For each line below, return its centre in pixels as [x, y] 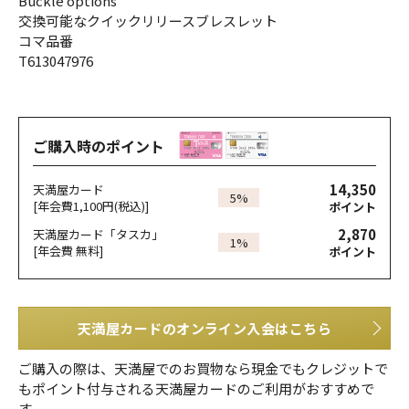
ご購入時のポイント [99, 147]
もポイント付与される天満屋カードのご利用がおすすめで [196, 389]
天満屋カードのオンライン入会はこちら [204, 329]
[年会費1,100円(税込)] [91, 205]
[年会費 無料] [68, 250]
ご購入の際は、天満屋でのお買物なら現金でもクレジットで [203, 369]
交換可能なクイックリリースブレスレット [148, 21]
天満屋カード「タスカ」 [98, 234]
